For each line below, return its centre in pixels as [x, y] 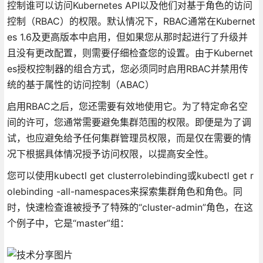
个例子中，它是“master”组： [68, 223]
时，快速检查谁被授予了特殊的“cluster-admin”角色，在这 [130, 207]
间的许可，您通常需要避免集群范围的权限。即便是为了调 [129, 122]
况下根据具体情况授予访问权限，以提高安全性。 [110, 154]
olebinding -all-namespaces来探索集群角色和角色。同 [124, 191]
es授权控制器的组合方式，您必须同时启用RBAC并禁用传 [127, 68]
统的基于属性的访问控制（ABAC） [80, 84]
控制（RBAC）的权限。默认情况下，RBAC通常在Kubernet [131, 21]
